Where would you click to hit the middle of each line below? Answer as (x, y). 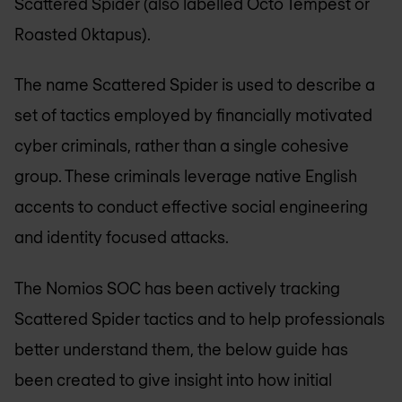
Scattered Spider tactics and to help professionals (200, 318)
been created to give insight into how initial (173, 379)
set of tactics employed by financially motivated (193, 115)
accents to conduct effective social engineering (191, 207)
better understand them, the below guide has (181, 349)
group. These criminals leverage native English (186, 176)
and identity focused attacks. (122, 237)
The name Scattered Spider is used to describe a (195, 85)
